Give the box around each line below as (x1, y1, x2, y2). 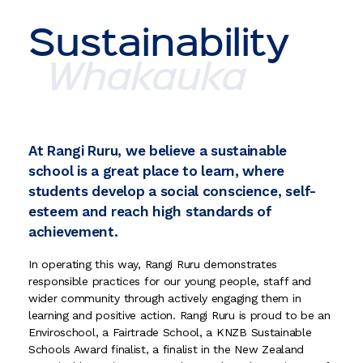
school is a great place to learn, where (28, 163, 285, 179)
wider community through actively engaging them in (28, 292, 301, 305)
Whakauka (46, 62, 246, 96)
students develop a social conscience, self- (28, 183, 316, 199)
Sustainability (28, 28, 289, 62)
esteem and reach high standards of (28, 203, 272, 220)
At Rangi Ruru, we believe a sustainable (28, 143, 288, 159)
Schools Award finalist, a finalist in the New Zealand (28, 343, 305, 357)
